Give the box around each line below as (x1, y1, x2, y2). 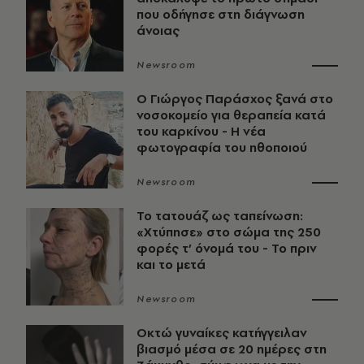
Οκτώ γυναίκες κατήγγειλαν (136, 324, 307, 342)
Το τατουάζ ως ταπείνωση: (136, 207, 303, 225)
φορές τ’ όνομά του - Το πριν (136, 240, 317, 258)
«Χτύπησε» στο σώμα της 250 (136, 223, 321, 241)
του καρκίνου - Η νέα (136, 123, 266, 141)
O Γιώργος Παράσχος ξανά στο (136, 90, 333, 108)
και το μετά (136, 256, 206, 274)
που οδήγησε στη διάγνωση (136, 6, 305, 24)
